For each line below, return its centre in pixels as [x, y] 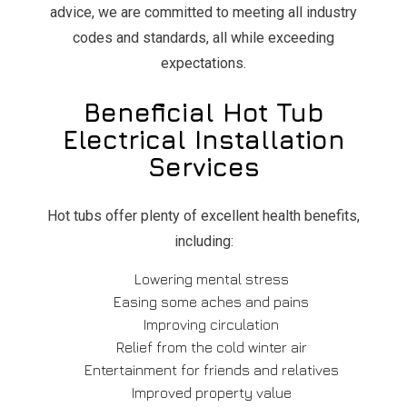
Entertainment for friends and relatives [211, 369]
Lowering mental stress [211, 278]
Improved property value [211, 392]
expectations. [203, 63]
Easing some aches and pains [212, 301]
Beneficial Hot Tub [203, 112]
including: [203, 241]
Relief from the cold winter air [211, 347]
